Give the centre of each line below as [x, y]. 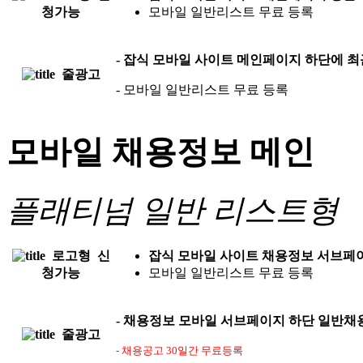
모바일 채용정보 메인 [160, 152]
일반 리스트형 [240, 211]
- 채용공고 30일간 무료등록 [179, 351]
